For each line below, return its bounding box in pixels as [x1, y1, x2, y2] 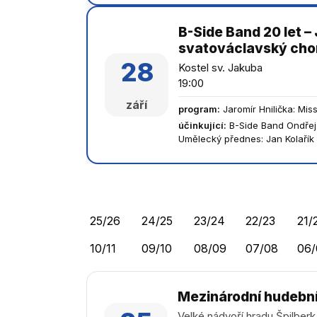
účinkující [178, 120, 224, 131]
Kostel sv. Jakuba [178, 61, 263, 74]
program [178, 103, 217, 115]
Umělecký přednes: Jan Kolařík [178, 133, 314, 144]
